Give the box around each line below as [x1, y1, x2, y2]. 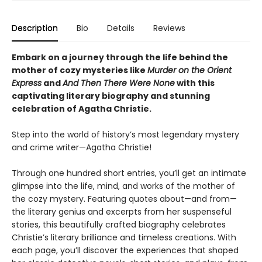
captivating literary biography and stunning [12, 90, 210, 102]
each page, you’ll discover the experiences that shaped [12, 244, 239, 256]
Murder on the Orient [147, 64, 232, 76]
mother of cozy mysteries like [12, 64, 147, 76]
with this [175, 77, 215, 89]
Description [12, 22, 58, 34]
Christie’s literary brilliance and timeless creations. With [12, 232, 236, 243]
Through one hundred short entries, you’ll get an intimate [12, 167, 246, 179]
